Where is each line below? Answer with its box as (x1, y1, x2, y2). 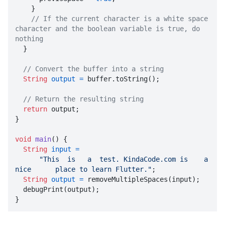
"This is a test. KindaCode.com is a (39, 155, 208, 164)
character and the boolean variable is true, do (15, 25, 200, 33)
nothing (15, 35, 43, 43)
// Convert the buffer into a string (23, 65, 164, 73)
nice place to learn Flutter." (15, 165, 152, 174)
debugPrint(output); (15, 185, 23, 194)
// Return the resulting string (23, 95, 144, 103)
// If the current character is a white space (31, 15, 208, 23)
